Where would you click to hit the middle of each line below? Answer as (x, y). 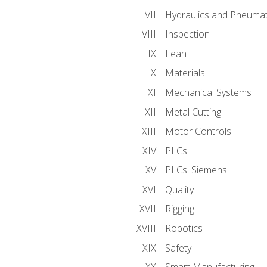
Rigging (179, 209)
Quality (179, 189)
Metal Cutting (193, 112)
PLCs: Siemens (196, 170)
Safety (178, 248)
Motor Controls (198, 131)
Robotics (184, 228)
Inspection (187, 34)
